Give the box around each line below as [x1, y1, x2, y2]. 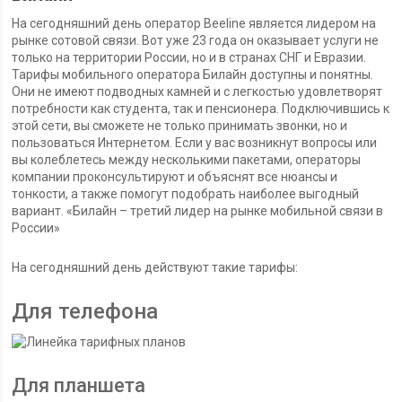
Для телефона [12, 299, 159, 324]
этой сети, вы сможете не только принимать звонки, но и [12, 118, 348, 133]
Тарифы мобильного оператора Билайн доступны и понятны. [12, 67, 374, 82]
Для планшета [12, 374, 146, 397]
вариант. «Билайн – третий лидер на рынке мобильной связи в [12, 204, 384, 218]
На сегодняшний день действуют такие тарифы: [12, 260, 299, 275]
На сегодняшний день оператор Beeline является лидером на [12, 16, 377, 31]
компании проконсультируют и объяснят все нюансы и [12, 170, 338, 184]
